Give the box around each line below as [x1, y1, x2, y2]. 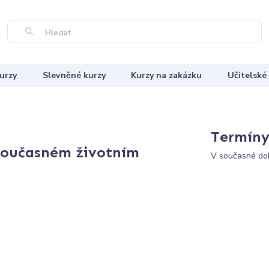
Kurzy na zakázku [131, 69, 202, 81]
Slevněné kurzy [42, 69, 106, 81]
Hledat [43, 28, 71, 39]
